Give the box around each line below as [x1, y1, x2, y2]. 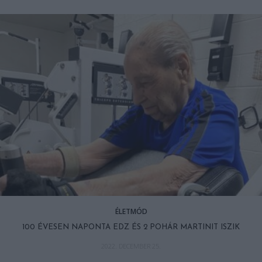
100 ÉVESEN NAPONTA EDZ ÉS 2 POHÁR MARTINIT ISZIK [22, 223, 240, 231]
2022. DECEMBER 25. [101, 241, 161, 250]
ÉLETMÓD [115, 206, 147, 216]
